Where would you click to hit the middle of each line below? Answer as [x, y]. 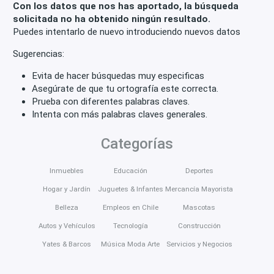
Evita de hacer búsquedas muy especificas [118, 76]
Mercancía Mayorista [199, 189]
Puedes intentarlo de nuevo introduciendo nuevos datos [127, 31]
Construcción [199, 226]
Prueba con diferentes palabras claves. [110, 101]
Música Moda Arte [131, 244]
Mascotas [199, 208]
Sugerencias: [39, 54]
